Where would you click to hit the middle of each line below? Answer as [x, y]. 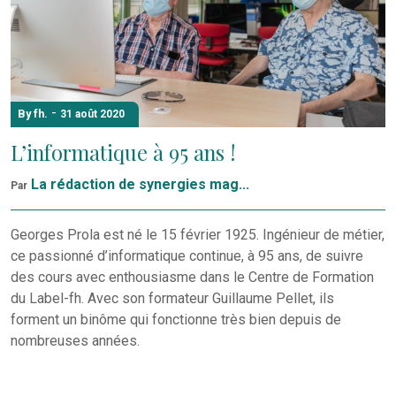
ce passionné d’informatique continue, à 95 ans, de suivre [187, 256]
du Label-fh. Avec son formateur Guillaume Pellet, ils [172, 299]
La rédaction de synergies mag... [140, 185]
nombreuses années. [75, 341]
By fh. [33, 114]
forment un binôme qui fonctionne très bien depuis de [176, 320]
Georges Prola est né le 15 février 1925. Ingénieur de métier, [198, 235]
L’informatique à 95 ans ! [123, 153]
